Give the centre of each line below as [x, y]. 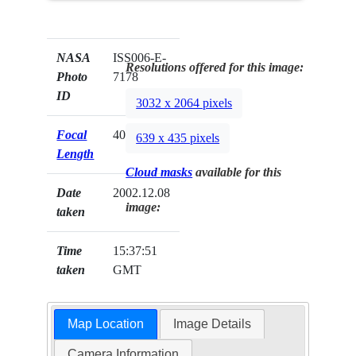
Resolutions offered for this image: [215, 68]
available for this [237, 172]
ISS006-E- [140, 58]
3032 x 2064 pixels [184, 103]
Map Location [105, 324]
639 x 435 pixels [178, 138]
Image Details [213, 324]
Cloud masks [159, 172]
